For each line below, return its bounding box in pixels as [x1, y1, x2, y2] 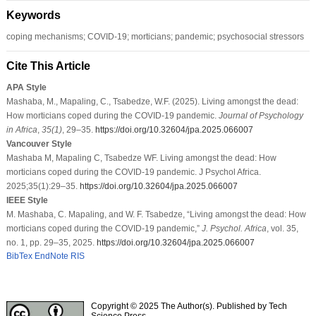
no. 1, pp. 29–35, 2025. [6, 237, 97, 248]
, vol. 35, [266, 223, 298, 233]
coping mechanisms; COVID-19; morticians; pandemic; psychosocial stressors [6, 31, 304, 42]
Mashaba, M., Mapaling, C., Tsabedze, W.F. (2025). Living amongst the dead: [6, 96, 298, 107]
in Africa [6, 124, 37, 135]
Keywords [6, 8, 61, 21]
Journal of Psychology [218, 110, 303, 121]
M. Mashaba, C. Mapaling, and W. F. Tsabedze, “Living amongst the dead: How [6, 209, 306, 219]
